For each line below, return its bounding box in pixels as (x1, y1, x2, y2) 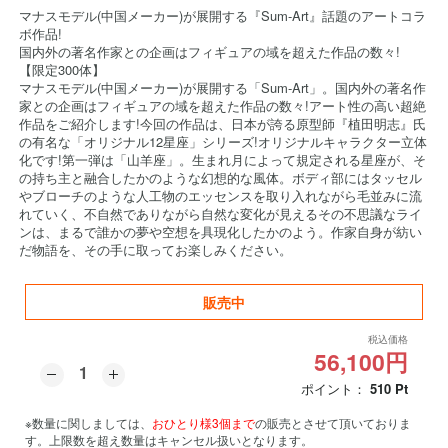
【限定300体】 (19, 60, 105, 79)
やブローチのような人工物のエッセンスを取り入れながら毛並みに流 (19, 186, 422, 205)
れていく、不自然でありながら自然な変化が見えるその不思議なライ (19, 204, 422, 223)
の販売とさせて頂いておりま (255, 414, 411, 431)
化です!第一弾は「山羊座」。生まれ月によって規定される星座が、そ (19, 150, 426, 169)
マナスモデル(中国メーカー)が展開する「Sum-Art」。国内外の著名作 (19, 78, 426, 97)
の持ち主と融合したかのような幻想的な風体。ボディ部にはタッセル (19, 168, 422, 187)
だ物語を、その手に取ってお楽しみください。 (19, 240, 292, 259)
